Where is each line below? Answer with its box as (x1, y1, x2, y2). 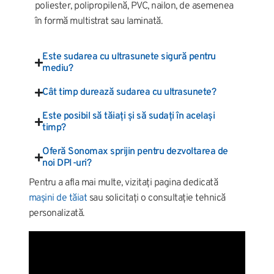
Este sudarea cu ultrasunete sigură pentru (42, 50, 216, 63)
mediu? (42, 62, 73, 75)
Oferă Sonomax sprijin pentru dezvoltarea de (42, 145, 228, 158)
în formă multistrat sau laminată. (34, 15, 163, 28)
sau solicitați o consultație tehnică (87, 191, 226, 204)
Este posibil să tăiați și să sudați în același (42, 109, 215, 122)
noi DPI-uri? (42, 157, 92, 169)
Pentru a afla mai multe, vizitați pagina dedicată (28, 176, 218, 189)
